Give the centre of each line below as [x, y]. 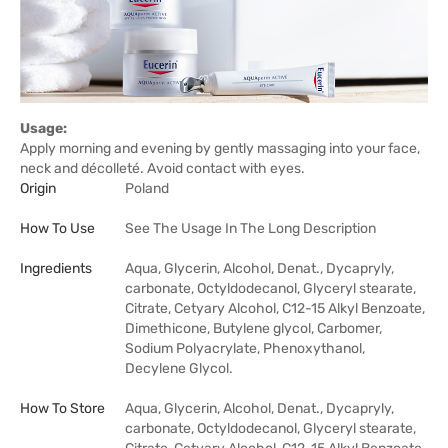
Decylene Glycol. [179, 368]
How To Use [57, 228]
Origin [38, 188]
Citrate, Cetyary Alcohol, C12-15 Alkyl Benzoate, [275, 308]
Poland [147, 188]
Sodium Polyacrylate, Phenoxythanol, [245, 348]
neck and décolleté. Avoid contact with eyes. [162, 168]
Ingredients [56, 268]
